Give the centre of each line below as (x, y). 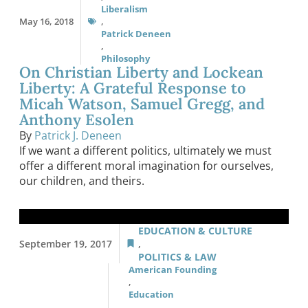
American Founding (173, 269)
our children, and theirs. (82, 180)
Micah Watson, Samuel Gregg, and (142, 103)
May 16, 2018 (46, 21)
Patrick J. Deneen (78, 135)
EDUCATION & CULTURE (195, 230)
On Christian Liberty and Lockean (141, 72)
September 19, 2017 (66, 243)
